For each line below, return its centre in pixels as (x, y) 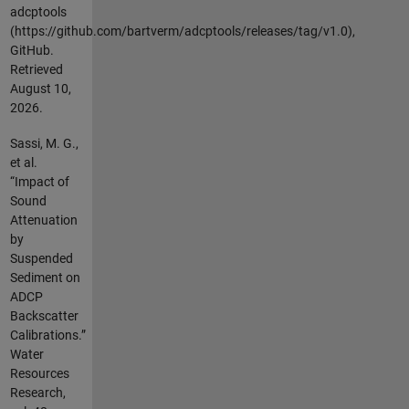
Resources (39, 373)
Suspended (41, 258)
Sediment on (45, 277)
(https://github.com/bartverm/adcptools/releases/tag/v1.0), (182, 31)
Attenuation (43, 220)
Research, (37, 392)
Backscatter (44, 315)
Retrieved (36, 70)
